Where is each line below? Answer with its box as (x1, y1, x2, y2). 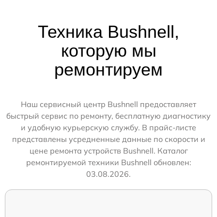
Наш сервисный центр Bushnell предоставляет (21, 99, 196, 109)
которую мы (61, 40, 156, 61)
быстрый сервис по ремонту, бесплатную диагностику (6, 110, 211, 121)
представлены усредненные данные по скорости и (12, 134, 205, 144)
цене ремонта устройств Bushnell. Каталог (29, 145, 188, 155)
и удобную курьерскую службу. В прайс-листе (21, 122, 196, 132)
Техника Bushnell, (38, 21, 179, 42)
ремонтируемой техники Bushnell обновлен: (26, 157, 191, 167)
